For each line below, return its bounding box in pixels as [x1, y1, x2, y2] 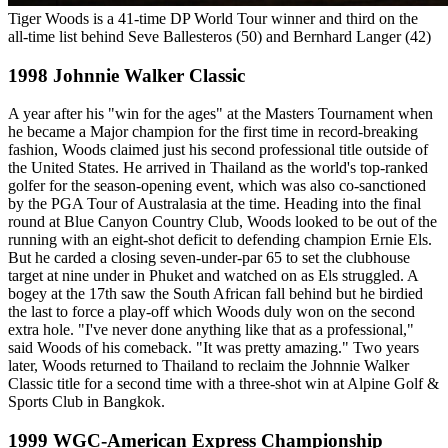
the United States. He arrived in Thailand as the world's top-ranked [8, 159, 428, 177]
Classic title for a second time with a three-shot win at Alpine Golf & [8, 375, 439, 393]
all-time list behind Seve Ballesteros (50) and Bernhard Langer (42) [8, 27, 431, 45]
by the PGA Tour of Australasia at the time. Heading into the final [8, 195, 421, 213]
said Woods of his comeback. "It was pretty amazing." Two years [8, 339, 419, 357]
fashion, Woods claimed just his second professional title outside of [8, 141, 428, 159]
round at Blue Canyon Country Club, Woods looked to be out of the [8, 213, 437, 231]
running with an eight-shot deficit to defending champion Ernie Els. [8, 231, 432, 249]
